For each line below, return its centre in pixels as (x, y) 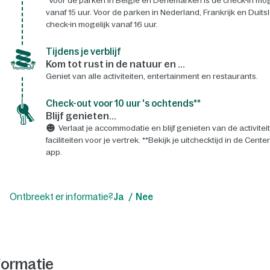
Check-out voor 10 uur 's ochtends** (123, 103)
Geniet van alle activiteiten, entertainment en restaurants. (152, 76)
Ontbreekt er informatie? (61, 196)
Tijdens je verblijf (83, 51)
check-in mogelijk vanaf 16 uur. (102, 24)
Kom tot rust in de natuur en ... (115, 64)
